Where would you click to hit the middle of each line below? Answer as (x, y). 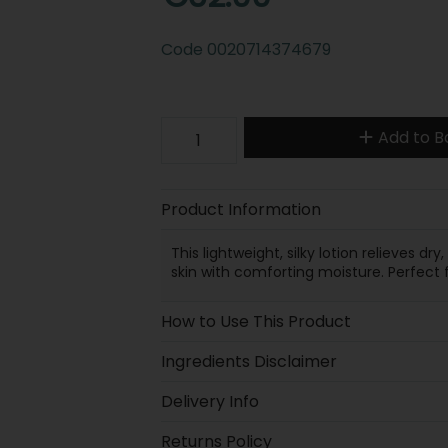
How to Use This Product (255, 321)
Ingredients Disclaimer (248, 361)
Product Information (240, 209)
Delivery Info (209, 401)
